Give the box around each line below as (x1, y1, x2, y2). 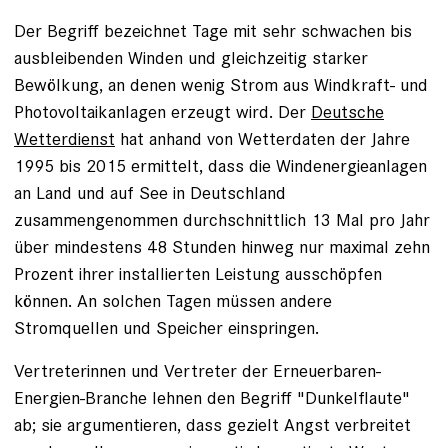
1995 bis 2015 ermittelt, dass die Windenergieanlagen (14, 154, 427, 178)
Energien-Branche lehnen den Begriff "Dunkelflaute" (14, 386, 410, 410)
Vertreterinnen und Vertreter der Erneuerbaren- (14, 359, 381, 383)
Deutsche (311, 100, 384, 124)
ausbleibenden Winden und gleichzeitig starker (14, 46, 368, 70)
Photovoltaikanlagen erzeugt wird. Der (14, 100, 311, 124)
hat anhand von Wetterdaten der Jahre (115, 127, 410, 151)
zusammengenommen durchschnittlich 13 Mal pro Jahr (14, 208, 430, 232)
